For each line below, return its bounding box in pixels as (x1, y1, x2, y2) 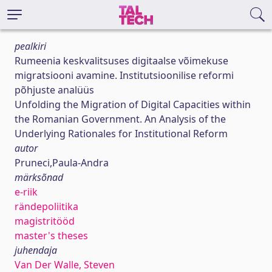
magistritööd (15, 214, 75, 228)
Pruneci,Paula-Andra (15, 156, 109, 169)
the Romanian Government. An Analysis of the (15, 112, 226, 126)
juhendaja (15, 243, 57, 257)
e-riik (15, 185, 38, 199)
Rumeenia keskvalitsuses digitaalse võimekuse (15, 54, 228, 67)
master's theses (15, 229, 88, 242)
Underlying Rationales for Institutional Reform (15, 127, 228, 140)
